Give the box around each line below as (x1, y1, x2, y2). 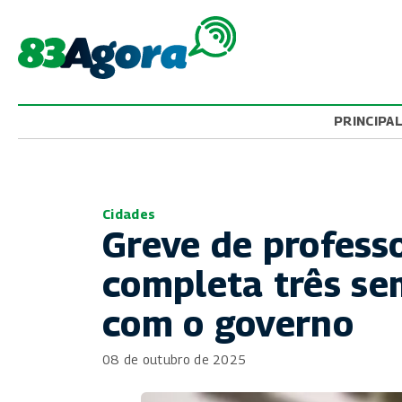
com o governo (102, 301, 354, 345)
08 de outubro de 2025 (102, 352, 247, 367)
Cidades (102, 206, 156, 222)
